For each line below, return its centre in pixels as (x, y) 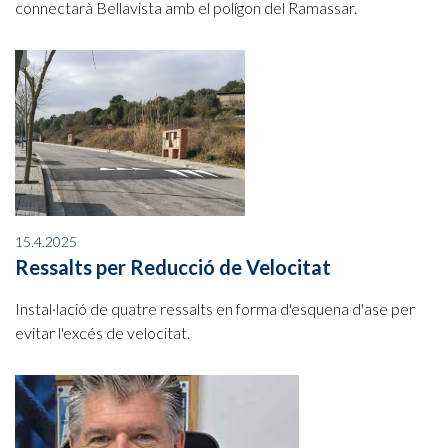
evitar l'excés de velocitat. (102, 332)
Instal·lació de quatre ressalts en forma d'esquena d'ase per (215, 308)
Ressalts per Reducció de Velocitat (173, 266)
